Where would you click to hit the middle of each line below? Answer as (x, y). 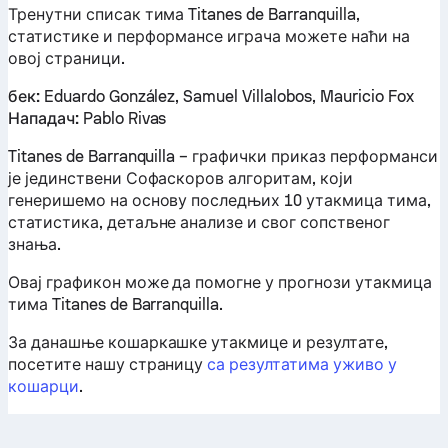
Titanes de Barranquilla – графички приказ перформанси (223, 156)
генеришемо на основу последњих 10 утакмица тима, (219, 200)
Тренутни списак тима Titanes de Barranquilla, (184, 14)
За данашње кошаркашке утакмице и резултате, (198, 342)
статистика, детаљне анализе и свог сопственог (199, 222)
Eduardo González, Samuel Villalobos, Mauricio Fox (226, 96)
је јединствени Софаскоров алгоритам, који (180, 178)
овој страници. (66, 58)
